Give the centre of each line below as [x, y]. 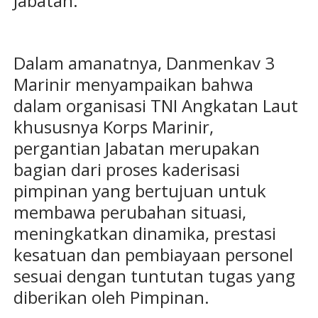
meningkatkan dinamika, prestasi [144, 234]
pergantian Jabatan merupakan [136, 148]
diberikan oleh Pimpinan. [113, 297]
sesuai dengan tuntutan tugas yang [154, 276]
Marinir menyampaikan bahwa [133, 84]
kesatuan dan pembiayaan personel [153, 255]
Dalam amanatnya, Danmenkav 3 [144, 63]
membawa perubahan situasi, [130, 212]
